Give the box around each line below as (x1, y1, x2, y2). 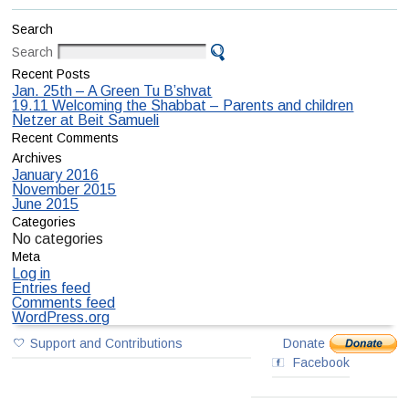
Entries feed (12, 280, 91, 297)
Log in (12, 266, 51, 282)
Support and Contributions (30, 336, 184, 351)
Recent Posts (12, 67, 91, 82)
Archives (12, 151, 63, 166)
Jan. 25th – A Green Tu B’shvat (12, 83, 213, 100)
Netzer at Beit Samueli (12, 112, 160, 129)
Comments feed (12, 295, 116, 311)
